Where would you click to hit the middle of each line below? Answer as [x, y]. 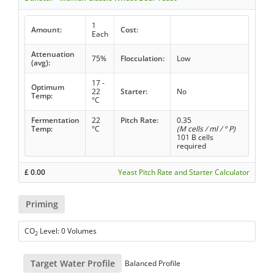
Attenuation [53, 54]
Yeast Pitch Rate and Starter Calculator [183, 172]
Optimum [47, 87]
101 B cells [195, 138]
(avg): [40, 63]
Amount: [46, 30]
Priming [42, 204]
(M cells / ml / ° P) [206, 129]
